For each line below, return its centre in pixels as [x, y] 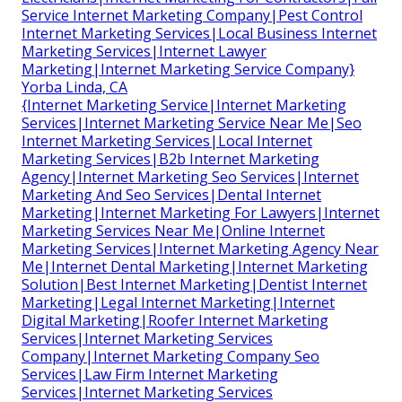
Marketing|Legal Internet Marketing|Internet [178, 302]
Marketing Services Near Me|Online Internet [173, 230]
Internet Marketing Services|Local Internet [167, 140]
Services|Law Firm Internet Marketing [150, 374]
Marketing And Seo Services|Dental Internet [171, 194]
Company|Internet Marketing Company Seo [170, 356]
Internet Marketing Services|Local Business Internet [199, 33]
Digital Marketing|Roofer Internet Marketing [175, 320]
